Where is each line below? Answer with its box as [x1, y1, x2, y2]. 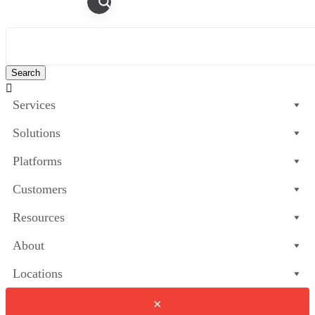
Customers [13, 182, 67, 196]
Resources [13, 210, 65, 224]
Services [13, 98, 56, 112]
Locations [13, 266, 63, 281]
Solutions [13, 126, 60, 140]
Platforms [13, 154, 62, 168]
